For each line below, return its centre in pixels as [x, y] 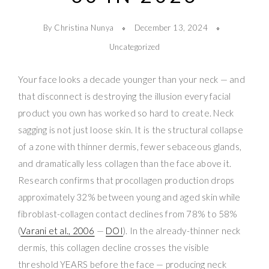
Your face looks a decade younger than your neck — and [131, 79]
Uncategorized [134, 47]
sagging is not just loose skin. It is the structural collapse [131, 129]
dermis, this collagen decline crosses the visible [114, 247]
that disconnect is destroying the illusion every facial [125, 96]
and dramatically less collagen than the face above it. [125, 163]
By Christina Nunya [80, 28]
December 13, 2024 [172, 28]
